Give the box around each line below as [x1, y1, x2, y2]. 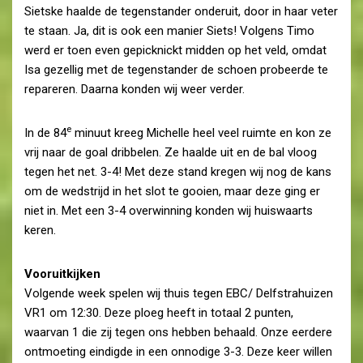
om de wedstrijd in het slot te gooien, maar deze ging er [24, 183, 320, 199]
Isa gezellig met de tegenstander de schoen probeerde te [24, 62, 328, 77]
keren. [24, 222, 56, 237]
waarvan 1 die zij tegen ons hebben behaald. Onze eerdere [24, 324, 332, 340]
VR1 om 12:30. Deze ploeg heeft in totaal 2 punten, [24, 305, 293, 320]
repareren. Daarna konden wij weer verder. [24, 81, 245, 96]
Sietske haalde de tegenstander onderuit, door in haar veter [24, 3, 338, 19]
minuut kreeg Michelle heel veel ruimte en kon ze [71, 125, 331, 140]
